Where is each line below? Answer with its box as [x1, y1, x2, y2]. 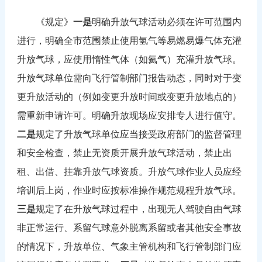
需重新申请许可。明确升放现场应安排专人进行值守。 [16, 110, 242, 120]
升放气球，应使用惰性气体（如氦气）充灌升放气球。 [16, 54, 242, 64]
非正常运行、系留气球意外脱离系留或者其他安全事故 [16, 222, 242, 233]
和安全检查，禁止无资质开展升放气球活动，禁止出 [16, 147, 232, 158]
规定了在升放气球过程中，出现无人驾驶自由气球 [35, 204, 242, 214]
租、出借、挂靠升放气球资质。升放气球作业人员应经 [16, 166, 242, 177]
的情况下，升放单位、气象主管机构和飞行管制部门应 [16, 241, 242, 251]
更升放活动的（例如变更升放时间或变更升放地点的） [16, 91, 242, 102]
